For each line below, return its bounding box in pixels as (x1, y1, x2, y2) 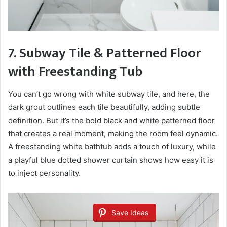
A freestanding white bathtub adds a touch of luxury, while (8, 142, 216, 152)
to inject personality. (8, 168, 81, 178)
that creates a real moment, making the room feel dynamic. (8, 129, 218, 139)
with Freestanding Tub (8, 60, 142, 83)
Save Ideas (111, 208, 148, 217)
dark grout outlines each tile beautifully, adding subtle (8, 102, 200, 112)
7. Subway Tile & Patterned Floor (8, 41, 201, 64)
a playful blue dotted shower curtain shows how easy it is (8, 155, 213, 165)
